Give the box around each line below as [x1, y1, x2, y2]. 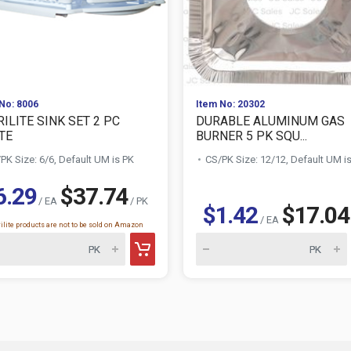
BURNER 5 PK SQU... [196, 128, 307, 143]
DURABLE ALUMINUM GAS [196, 114, 345, 128]
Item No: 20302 [196, 99, 265, 110]
